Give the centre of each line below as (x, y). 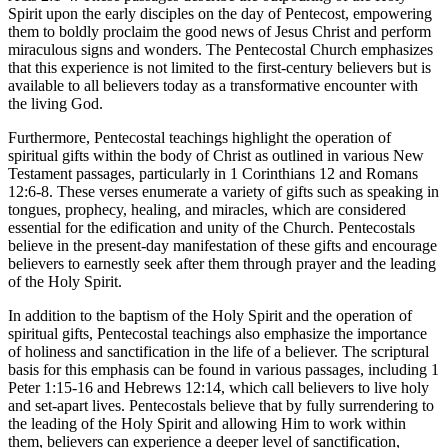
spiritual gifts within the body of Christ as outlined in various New (216, 156)
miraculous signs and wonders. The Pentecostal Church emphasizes (220, 50)
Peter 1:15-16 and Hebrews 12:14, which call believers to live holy (218, 388)
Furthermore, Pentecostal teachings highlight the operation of (199, 138)
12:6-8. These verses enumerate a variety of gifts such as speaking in (223, 192)
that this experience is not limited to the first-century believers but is (219, 68)
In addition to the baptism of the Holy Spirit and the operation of (210, 316)
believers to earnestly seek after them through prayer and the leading (222, 264)
